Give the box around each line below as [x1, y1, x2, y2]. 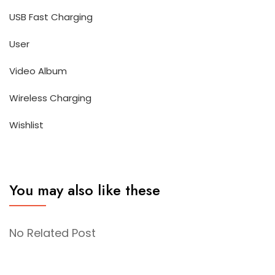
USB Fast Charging [9, 10, 93, 23]
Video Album [9, 64, 67, 77]
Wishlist [9, 118, 44, 131]
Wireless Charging [9, 91, 91, 104]
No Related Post [9, 225, 96, 241]
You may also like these [9, 179, 160, 201]
